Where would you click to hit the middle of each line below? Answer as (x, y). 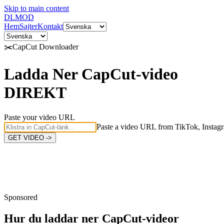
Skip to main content (36, 8)
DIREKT (35, 93)
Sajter (28, 26)
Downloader (58, 47)
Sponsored (21, 197)
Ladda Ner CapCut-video (91, 74)
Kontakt (50, 26)
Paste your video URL (39, 117)
